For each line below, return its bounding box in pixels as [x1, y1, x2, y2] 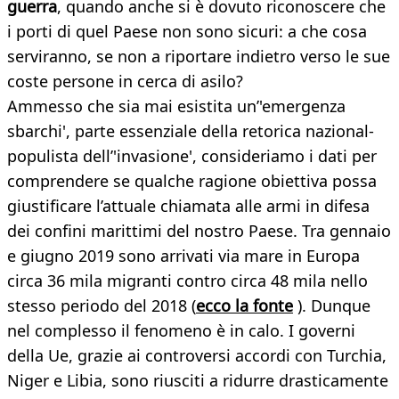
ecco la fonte [196, 295, 293, 317]
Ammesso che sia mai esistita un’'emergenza [7, 95, 346, 118]
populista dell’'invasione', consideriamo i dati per [7, 145, 377, 167]
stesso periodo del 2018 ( [7, 295, 196, 317]
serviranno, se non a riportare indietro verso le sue [7, 45, 390, 68]
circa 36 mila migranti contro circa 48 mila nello [7, 270, 368, 292]
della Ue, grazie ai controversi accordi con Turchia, [7, 345, 387, 367]
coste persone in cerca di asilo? [7, 70, 243, 93]
